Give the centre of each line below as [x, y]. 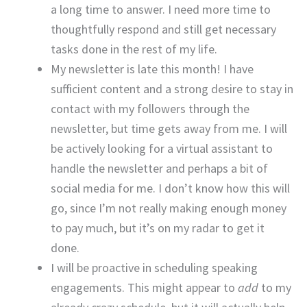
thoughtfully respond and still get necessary [163, 29]
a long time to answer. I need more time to [161, 10]
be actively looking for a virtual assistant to [162, 149]
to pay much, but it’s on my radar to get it [158, 228]
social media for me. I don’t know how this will [170, 188]
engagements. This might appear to [144, 288]
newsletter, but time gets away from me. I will [169, 129]
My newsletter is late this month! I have [152, 69]
